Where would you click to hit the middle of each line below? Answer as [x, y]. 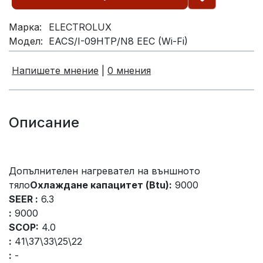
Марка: [25, 27]
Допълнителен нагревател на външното [104, 171]
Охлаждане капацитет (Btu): [101, 185]
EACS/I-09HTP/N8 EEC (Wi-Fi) [118, 41]
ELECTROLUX [80, 27]
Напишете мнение [55, 71]
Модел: [26, 41]
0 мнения [129, 71]
